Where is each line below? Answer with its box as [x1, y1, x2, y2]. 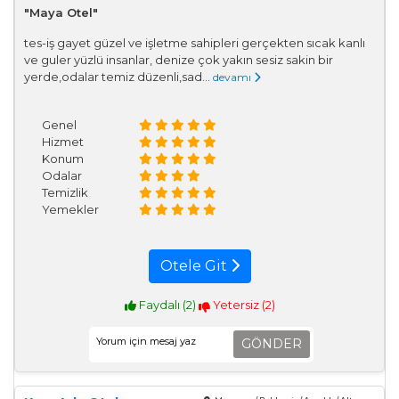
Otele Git [159, 256, 231, 274]
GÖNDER [241, 335, 302, 352]
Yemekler [42, 201, 99, 216]
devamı [213, 69, 254, 84]
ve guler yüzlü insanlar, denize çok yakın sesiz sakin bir [24, 52, 333, 67]
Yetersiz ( [209, 297, 265, 312]
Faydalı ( [135, 297, 186, 312]
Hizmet [42, 134, 84, 149]
